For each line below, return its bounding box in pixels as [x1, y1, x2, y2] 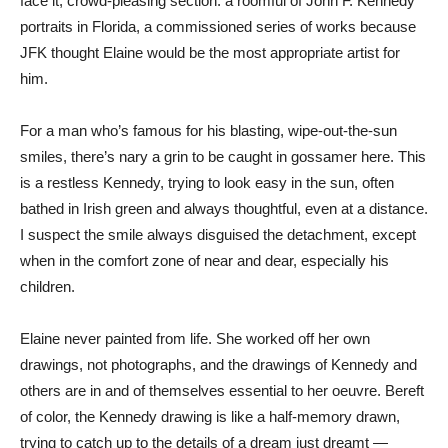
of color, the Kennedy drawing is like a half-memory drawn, [20, 408, 400, 426]
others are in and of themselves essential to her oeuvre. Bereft [20, 382, 424, 400]
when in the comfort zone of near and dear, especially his [20, 252, 389, 270]
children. [20, 278, 75, 296]
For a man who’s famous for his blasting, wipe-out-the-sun [20, 122, 397, 140]
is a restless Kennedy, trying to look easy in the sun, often [20, 174, 394, 192]
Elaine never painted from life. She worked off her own [20, 330, 370, 348]
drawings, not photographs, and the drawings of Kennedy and [20, 356, 417, 374]
